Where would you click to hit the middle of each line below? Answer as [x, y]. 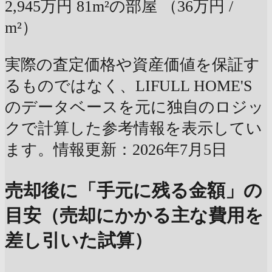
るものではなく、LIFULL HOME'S [128, 86]
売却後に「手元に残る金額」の [134, 190]
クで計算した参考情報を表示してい [134, 128]
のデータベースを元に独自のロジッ [134, 107]
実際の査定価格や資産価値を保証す [132, 64]
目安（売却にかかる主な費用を [134, 215]
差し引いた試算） [79, 240]
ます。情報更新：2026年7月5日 [116, 149]
